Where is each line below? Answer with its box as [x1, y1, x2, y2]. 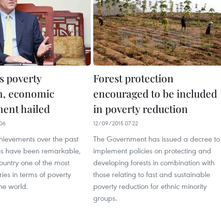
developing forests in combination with [93, 157, 215, 167]
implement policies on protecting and [93, 146, 211, 155]
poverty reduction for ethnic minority [93, 181, 207, 191]
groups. [93, 193, 117, 203]
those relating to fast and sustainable [93, 169, 210, 179]
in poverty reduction [93, 102, 188, 115]
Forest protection [93, 71, 174, 85]
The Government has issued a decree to [93, 134, 220, 144]
